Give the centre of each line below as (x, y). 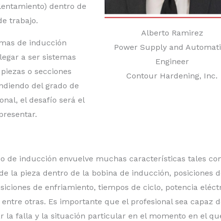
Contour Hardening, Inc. (172, 75)
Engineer (172, 61)
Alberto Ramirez (172, 33)
